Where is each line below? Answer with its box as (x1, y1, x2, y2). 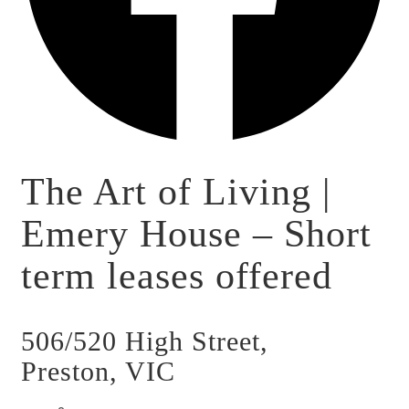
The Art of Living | (21, 171, 330, 213)
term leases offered (21, 255, 332, 297)
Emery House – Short (21, 213, 372, 255)
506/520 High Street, (21, 326, 268, 356)
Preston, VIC (21, 356, 175, 386)
